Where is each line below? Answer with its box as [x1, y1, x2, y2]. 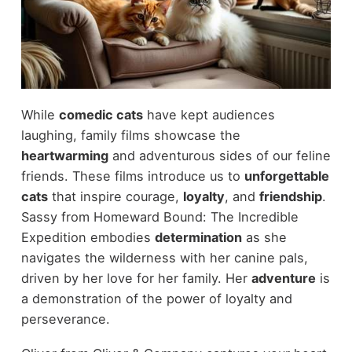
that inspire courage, [47, 188, 183, 204]
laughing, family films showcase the [20, 126, 240, 143]
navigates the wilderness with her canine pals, [20, 249, 308, 266]
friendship [258, 188, 322, 204]
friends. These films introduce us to [20, 167, 244, 184]
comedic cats [58, 106, 143, 123]
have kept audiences [142, 106, 275, 123]
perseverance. [20, 310, 110, 327]
